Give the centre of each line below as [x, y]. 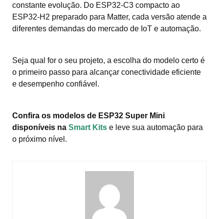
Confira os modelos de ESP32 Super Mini [88, 115]
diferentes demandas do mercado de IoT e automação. [107, 28]
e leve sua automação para [155, 127]
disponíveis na [39, 127]
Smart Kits [88, 127]
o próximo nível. [40, 139]
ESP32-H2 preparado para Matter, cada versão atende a [109, 17]
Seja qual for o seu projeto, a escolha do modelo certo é [109, 60]
